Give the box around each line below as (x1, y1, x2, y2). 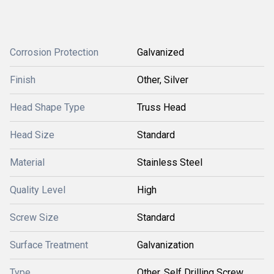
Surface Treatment (10, 239, 88, 251)
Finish (10, 74, 35, 86)
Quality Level (10, 184, 65, 196)
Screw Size (10, 212, 59, 223)
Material (10, 157, 45, 168)
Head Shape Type (10, 102, 85, 113)
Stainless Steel (137, 157, 202, 168)
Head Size (10, 129, 54, 141)
